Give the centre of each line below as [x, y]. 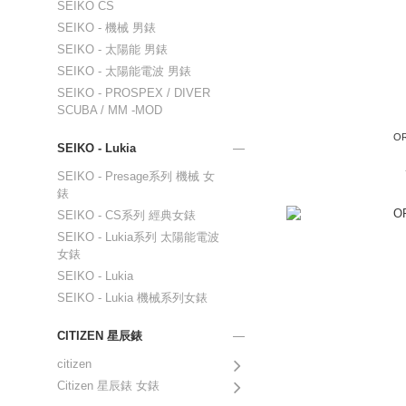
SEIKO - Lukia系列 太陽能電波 [138, 237]
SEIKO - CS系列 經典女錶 [126, 215]
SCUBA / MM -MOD [110, 110]
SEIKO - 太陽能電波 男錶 [124, 71]
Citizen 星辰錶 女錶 [108, 386]
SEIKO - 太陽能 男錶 [112, 49]
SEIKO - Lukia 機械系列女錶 [132, 298]
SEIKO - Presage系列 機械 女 [136, 176]
